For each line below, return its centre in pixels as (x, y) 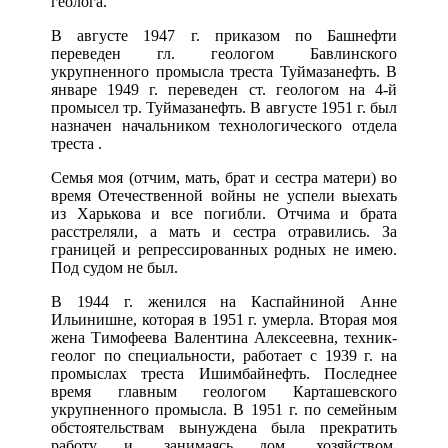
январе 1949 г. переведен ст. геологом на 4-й (224, 90)
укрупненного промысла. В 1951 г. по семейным (224, 410)
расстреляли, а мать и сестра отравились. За (224, 232)
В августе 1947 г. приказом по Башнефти (224, 36)
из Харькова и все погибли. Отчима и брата (224, 214)
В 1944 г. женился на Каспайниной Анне (224, 302)
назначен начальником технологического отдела (224, 126)
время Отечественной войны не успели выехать (224, 196)
